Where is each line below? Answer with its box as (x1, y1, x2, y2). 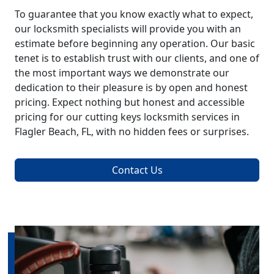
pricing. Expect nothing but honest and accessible (15, 95, 245, 109)
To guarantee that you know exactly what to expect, (15, 7, 253, 21)
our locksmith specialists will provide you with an (15, 21, 241, 35)
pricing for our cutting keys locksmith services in (15, 109, 240, 124)
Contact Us (111, 163, 163, 177)
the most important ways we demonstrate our (15, 65, 229, 80)
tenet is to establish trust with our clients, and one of (15, 51, 259, 65)
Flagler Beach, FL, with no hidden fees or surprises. (15, 124, 249, 138)
